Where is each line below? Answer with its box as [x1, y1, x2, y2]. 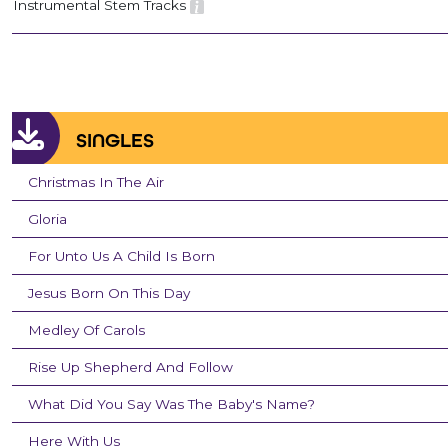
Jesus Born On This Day [28, 285, 190, 302]
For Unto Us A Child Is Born [28, 248, 215, 265]
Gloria [28, 211, 67, 228]
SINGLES [76, 128, 154, 153]
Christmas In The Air [28, 174, 164, 191]
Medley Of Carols [28, 322, 145, 339]
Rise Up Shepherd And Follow [28, 359, 233, 376]
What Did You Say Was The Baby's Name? [28, 396, 315, 413]
